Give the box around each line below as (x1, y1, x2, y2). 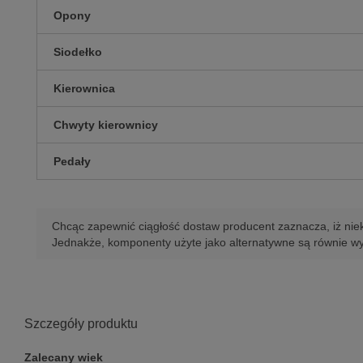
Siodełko (53, 45, 102, 59)
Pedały (53, 155, 91, 169)
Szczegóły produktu (24, 317, 138, 331)
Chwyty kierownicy (53, 118, 158, 132)
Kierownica (53, 82, 115, 96)
